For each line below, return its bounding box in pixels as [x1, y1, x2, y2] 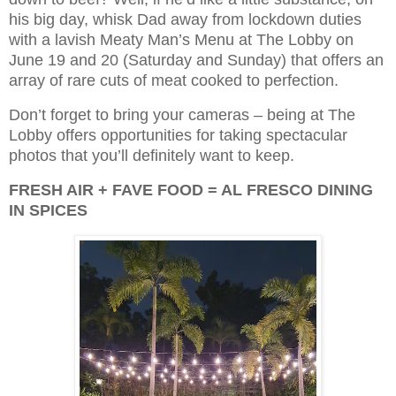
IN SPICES [9, 201, 88, 219]
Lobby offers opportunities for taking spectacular [9, 126, 347, 144]
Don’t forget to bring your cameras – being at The [9, 106, 355, 124]
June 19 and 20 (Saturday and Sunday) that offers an [9, 51, 384, 70]
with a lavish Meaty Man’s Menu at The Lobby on [9, 31, 354, 49]
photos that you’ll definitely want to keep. [9, 147, 294, 164]
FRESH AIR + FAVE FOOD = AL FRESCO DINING [9, 180, 373, 199]
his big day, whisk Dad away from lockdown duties [9, 11, 362, 29]
